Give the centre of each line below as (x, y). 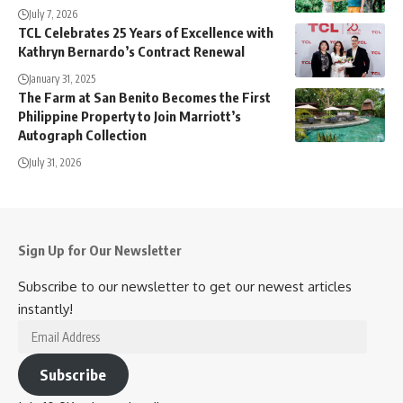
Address (42, 353)
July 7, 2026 (53, 13)
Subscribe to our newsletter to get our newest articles (185, 286)
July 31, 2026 (55, 162)
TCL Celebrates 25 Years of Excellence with (146, 32)
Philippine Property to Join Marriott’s (130, 116)
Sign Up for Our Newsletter (100, 250)
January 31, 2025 (62, 78)
